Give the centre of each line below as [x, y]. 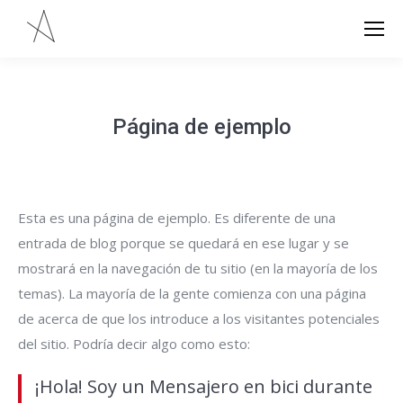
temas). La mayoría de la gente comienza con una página [192, 293]
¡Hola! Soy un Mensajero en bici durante [204, 386]
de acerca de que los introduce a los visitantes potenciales [199, 318]
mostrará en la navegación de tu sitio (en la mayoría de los [198, 268]
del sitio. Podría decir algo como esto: [134, 344]
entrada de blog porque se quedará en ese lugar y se [184, 243]
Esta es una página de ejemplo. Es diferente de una [177, 218]
